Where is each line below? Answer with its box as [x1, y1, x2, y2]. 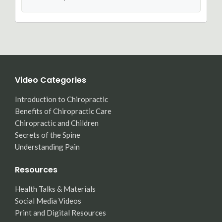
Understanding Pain [15, 142, 80, 151]
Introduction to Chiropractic [15, 95, 108, 104]
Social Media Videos [15, 196, 81, 205]
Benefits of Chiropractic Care [15, 107, 111, 115]
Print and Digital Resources [15, 208, 106, 217]
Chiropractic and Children [15, 118, 99, 127]
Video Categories [15, 74, 86, 86]
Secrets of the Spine [15, 130, 80, 139]
